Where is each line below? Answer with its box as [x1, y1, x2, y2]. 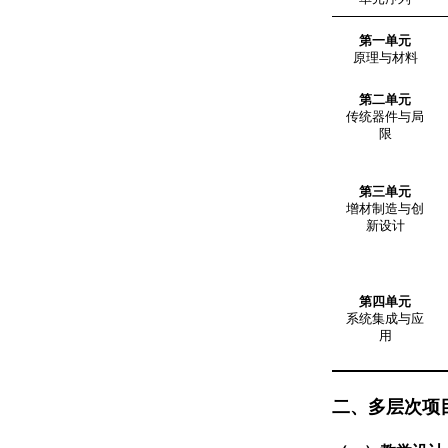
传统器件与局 [346, 110, 424, 125]
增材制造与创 [346, 202, 424, 217]
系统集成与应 [346, 312, 424, 327]
